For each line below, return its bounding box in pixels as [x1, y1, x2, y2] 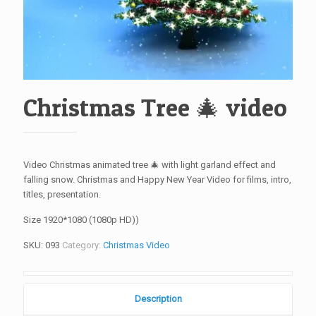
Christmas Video [103, 239, 170, 250]
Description [134, 293, 182, 304]
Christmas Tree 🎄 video [23, 92, 287, 123]
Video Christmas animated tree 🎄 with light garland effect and [23, 159, 276, 170]
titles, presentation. [23, 188, 101, 200]
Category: [62, 239, 103, 250]
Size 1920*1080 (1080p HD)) [23, 214, 139, 225]
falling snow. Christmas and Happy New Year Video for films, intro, [23, 174, 291, 185]
